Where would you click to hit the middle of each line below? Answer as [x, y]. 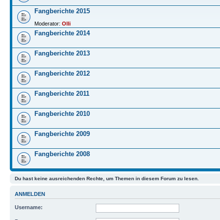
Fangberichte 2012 [62, 73]
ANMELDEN [30, 194]
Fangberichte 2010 [62, 114]
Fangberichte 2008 [62, 154]
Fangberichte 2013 [62, 53]
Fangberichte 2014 [62, 33]
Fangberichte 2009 [62, 134]
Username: [29, 207]
